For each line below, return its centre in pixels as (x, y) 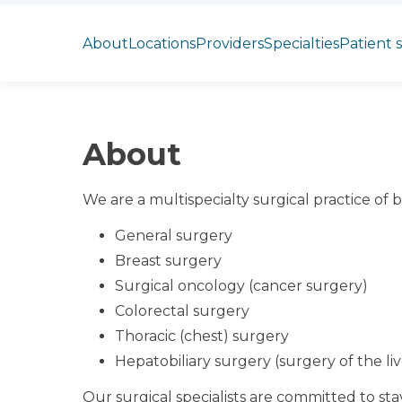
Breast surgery (168, 261)
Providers (230, 43)
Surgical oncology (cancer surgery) (241, 286)
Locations (162, 43)
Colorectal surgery (182, 311)
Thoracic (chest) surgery (202, 336)
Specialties (301, 43)
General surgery (174, 236)
